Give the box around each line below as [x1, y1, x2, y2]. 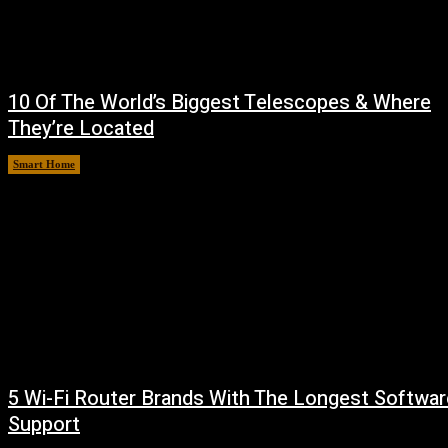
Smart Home [13, 157, 75, 170]
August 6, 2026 [93, 157, 166, 170]
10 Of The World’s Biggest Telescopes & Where [8, 87, 431, 117]
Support [8, 410, 80, 440]
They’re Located [8, 113, 154, 143]
